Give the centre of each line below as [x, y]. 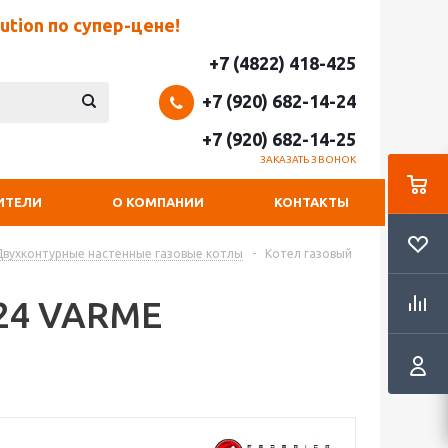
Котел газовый [308, 253]
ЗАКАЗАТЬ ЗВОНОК [307, 159]
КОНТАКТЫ [311, 202]
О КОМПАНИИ [158, 202]
